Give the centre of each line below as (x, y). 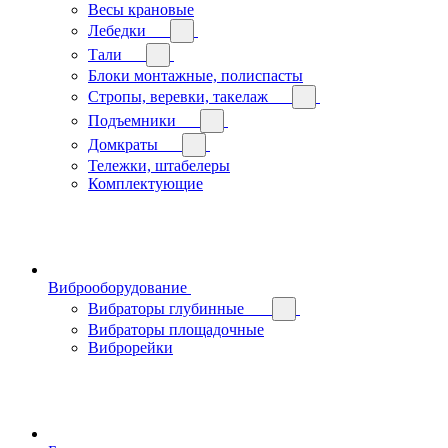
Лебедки (117, 30)
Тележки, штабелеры (159, 165)
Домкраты (123, 144)
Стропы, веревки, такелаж (178, 96)
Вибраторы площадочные (176, 329)
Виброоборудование (117, 287)
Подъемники (132, 120)
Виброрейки (130, 347)
